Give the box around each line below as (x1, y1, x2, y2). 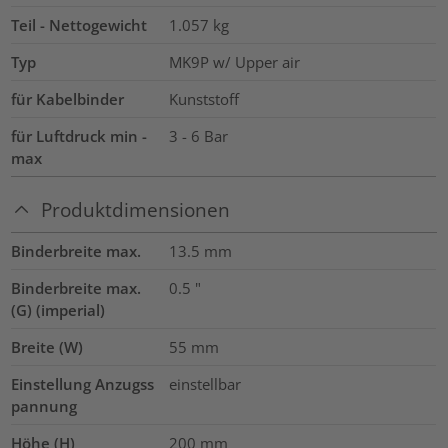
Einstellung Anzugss (11, 374, 155, 395)
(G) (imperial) (11, 300, 106, 321)
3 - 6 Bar (168, 125, 228, 146)
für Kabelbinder (11, 88, 125, 109)
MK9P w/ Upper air (168, 51, 300, 72)
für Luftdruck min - (11, 125, 148, 146)
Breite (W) (11, 337, 84, 358)
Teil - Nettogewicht (11, 14, 148, 35)
